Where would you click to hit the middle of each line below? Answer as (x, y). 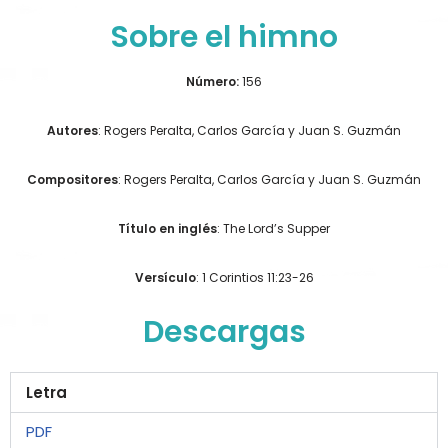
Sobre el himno (224, 36)
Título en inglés (167, 228)
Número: (212, 81)
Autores (72, 130)
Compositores (72, 179)
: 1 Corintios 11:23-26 (254, 277)
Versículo (165, 277)
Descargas (224, 331)
